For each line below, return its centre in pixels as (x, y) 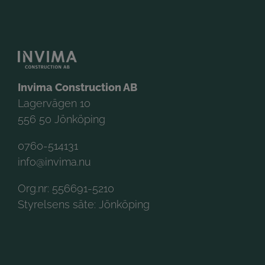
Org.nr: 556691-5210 (66, 189)
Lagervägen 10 (54, 104)
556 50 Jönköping (62, 119)
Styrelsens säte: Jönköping (84, 205)
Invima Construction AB (77, 88)
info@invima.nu (54, 162)
